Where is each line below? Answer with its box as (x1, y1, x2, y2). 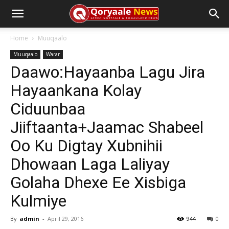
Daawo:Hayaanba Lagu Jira (10, 62, 205, 82)
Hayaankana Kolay (10, 81, 142, 100)
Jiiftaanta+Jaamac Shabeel (10, 118, 203, 137)
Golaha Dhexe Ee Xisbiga (10, 173, 186, 192)
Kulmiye (10, 191, 66, 211)
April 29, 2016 (48, 215, 83, 222)
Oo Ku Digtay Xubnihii (10, 136, 163, 155)
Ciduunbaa (10, 99, 85, 119)
